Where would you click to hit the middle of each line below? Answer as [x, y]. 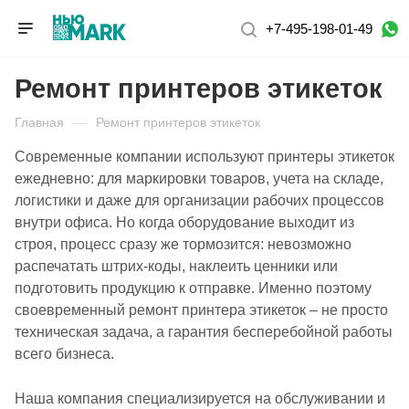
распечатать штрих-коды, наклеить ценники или [176, 266]
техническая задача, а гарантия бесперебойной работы [204, 332]
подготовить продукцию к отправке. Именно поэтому [193, 288]
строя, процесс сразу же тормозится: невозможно [183, 244]
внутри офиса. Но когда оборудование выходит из [184, 222]
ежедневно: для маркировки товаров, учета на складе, [199, 178]
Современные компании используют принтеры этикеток [204, 157]
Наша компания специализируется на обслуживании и [200, 398]
